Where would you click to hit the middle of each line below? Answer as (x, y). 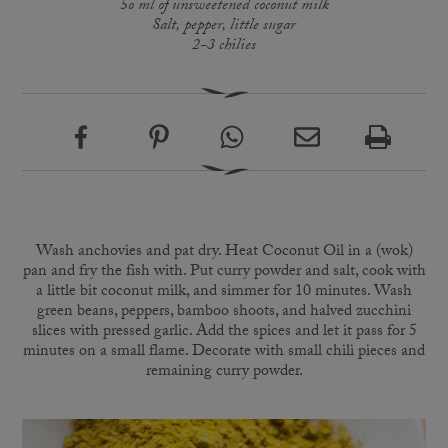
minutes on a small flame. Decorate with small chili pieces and (224, 352)
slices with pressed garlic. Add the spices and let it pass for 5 (224, 332)
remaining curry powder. (224, 372)
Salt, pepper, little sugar (224, 26)
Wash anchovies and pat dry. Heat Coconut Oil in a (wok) (224, 252)
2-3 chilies (224, 46)
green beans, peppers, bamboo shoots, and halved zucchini (224, 312)
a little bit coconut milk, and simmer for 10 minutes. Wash (224, 292)
